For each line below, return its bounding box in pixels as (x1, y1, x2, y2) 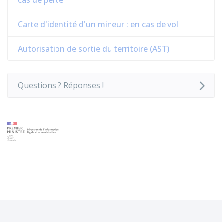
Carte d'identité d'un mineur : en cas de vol (18, 19, 178, 30)
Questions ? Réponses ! (18, 80, 104, 91)
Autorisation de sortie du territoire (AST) (18, 43, 169, 54)
